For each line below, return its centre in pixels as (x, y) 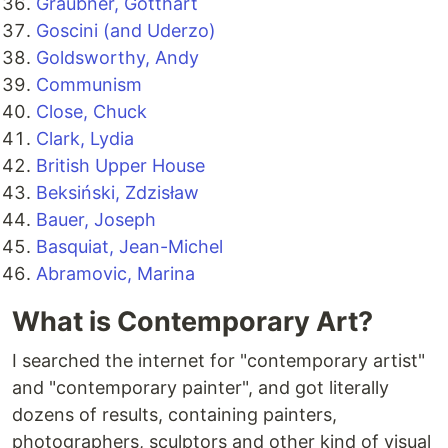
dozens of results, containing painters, (174, 415)
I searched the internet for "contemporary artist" (218, 361)
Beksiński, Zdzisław (117, 193)
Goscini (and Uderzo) (126, 31)
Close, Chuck (91, 112)
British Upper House (120, 166)
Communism (89, 85)
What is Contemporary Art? (192, 322)
